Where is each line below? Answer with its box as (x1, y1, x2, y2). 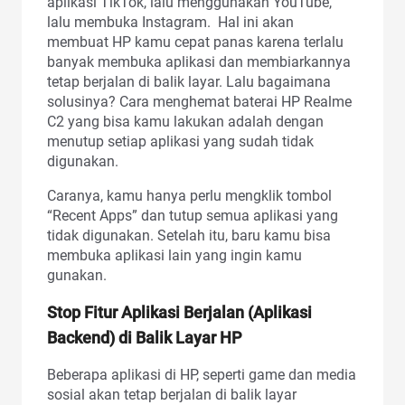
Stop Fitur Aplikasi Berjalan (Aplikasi (47, 302, 312, 322)
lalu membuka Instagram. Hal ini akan (47, 13, 294, 31)
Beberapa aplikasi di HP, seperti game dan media (47, 365, 356, 383)
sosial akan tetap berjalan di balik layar (47, 385, 297, 403)
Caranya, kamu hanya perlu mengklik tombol (47, 186, 332, 204)
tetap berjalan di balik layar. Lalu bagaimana (47, 72, 331, 90)
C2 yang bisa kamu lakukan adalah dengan (47, 112, 324, 130)
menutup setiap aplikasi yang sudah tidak (47, 132, 314, 150)
